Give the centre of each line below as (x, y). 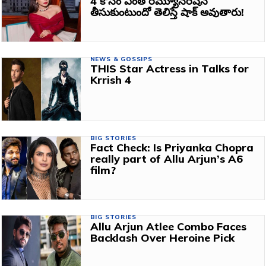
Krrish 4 (110, 80)
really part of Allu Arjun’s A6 (166, 159)
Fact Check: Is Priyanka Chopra (172, 147)
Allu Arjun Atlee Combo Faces (168, 226)
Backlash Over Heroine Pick (162, 237)
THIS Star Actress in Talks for (169, 68)
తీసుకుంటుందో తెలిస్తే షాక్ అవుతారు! (167, 12)
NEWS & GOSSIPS (121, 59)
